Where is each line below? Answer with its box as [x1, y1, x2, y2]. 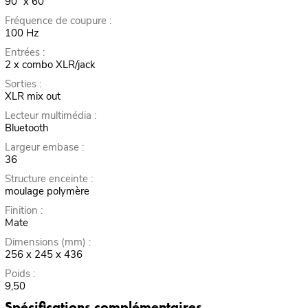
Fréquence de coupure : [4, 13, 111, 27]
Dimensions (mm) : [4, 234, 91, 249]
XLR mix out [4, 89, 60, 103]
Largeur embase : [4, 140, 84, 154]
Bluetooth [4, 120, 49, 135]
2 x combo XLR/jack [4, 57, 96, 71]
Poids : [4, 266, 35, 280]
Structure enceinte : [4, 171, 93, 186]
